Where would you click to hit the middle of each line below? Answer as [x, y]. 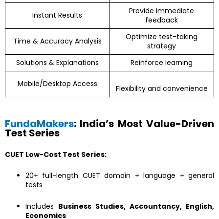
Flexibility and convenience [162, 88]
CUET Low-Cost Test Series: [56, 154]
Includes [42, 206]
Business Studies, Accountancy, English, [136, 206]
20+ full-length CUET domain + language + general [120, 176]
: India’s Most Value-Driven [144, 124]
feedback [162, 20]
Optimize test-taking [162, 36]
